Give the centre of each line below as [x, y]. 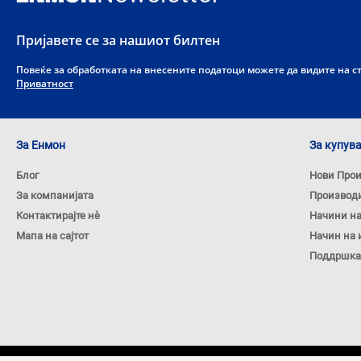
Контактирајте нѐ [58, 216]
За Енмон [41, 145]
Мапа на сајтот [52, 236]
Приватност [45, 84]
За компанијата [55, 196]
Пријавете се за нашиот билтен [118, 41]
